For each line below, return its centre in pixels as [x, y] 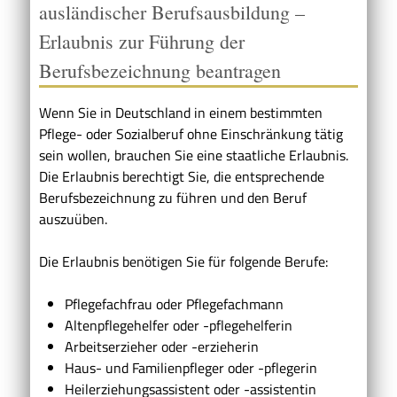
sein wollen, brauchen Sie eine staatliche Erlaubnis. [194, 155]
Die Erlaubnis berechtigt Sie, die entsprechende [182, 176]
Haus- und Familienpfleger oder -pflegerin [191, 367]
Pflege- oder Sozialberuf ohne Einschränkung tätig [191, 133]
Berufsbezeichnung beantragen [160, 70]
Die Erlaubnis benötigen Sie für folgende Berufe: [183, 261]
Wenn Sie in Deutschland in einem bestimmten [181, 112]
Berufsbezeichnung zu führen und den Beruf [173, 197]
